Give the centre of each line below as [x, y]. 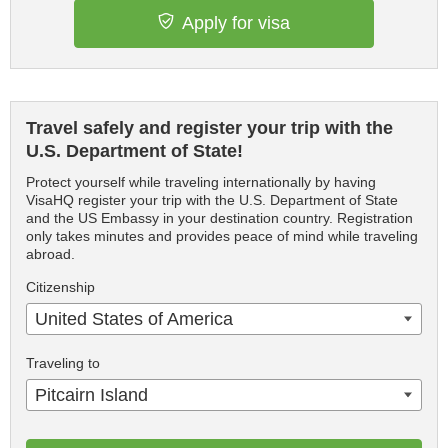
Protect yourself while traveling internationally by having [201, 182]
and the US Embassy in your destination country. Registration [219, 218]
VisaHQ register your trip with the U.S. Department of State [212, 200]
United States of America [134, 319]
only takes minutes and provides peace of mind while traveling [222, 236]
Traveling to [63, 363]
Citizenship [60, 287]
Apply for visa [236, 23]
